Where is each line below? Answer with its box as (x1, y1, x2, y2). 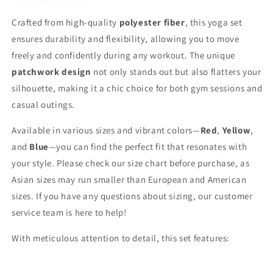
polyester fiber (119, 16, 185, 28)
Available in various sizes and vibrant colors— (12, 124, 200, 136)
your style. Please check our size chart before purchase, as (12, 157, 250, 169)
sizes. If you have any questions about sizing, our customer (12, 190, 253, 202)
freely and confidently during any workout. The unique (12, 49, 235, 61)
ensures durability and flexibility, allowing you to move (12, 33, 239, 44)
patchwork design (12, 66, 91, 77)
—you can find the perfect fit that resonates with (48, 141, 247, 152)
